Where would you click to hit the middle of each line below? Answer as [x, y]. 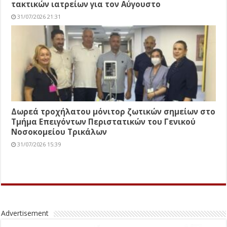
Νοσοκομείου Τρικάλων [59, 132]
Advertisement [25, 213]
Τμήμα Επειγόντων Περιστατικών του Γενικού [104, 122]
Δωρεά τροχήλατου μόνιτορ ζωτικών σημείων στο [113, 112]
